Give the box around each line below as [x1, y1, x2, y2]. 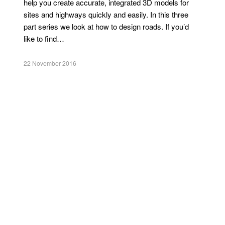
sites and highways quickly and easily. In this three [23, 9, 188, 20]
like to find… [23, 33, 64, 44]
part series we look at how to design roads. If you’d [23, 21, 189, 32]
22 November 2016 [23, 59, 76, 67]
